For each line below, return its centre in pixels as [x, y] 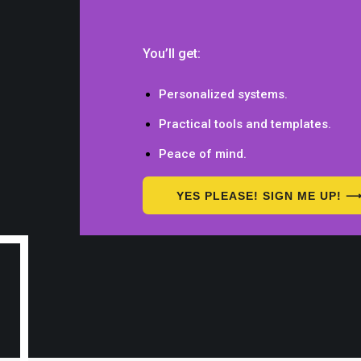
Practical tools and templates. [245, 124]
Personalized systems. [224, 95]
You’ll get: [172, 54]
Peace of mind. [203, 154]
